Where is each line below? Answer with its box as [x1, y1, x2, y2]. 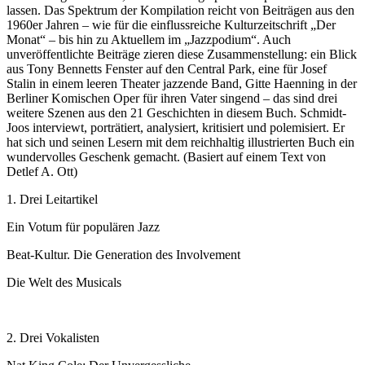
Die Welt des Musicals [7, 275, 121, 290]
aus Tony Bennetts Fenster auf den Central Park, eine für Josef [7, 62, 327, 77]
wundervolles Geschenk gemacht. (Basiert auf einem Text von [7, 150, 326, 165]
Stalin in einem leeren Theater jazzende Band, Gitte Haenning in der [7, 77, 357, 91]
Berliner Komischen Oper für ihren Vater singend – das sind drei [7, 91, 337, 106]
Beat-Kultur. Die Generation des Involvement [7, 248, 240, 262]
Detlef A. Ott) [7, 165, 77, 179]
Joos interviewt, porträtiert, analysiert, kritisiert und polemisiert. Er [7, 121, 345, 135]
